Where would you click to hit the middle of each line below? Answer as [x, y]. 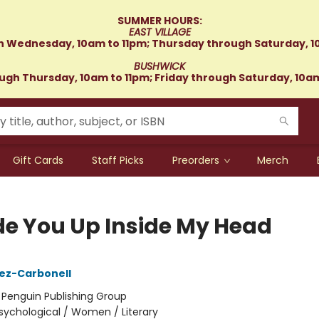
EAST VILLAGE [159, 32]
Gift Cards [38, 160]
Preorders [196, 160]
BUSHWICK [159, 66]
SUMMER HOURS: [159, 21]
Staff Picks [118, 160]
